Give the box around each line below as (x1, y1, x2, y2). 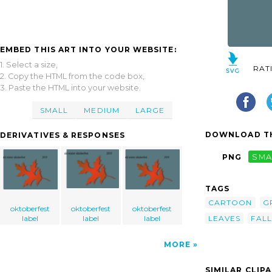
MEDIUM (84, 105, 120, 115)
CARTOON (208, 197, 253, 207)
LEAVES (208, 213, 241, 223)
